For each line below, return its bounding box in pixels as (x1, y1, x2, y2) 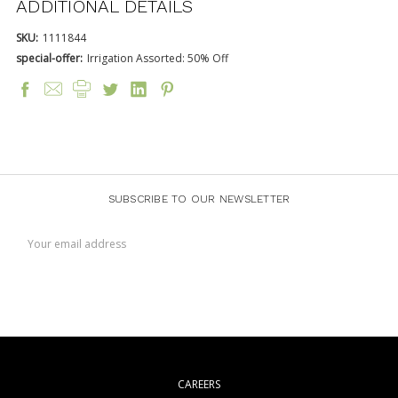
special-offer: (16, 50, 83, 66)
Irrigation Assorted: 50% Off (87, 50, 228, 66)
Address (16, 240, 56, 253)
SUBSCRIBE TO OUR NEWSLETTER (107, 192, 291, 205)
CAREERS (178, 376, 220, 392)
